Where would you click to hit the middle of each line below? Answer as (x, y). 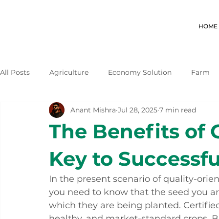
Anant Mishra (93, 110)
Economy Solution (140, 72)
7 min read (178, 110)
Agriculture (69, 72)
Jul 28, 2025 (138, 110)
